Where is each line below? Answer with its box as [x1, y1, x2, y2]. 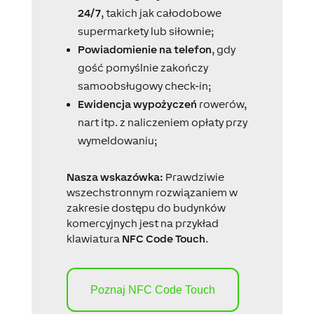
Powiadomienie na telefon [77, 43, 212, 56]
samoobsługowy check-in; [77, 80, 211, 93]
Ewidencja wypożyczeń [77, 98, 197, 111]
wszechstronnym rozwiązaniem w [66, 186, 238, 199]
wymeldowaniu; [77, 135, 157, 147]
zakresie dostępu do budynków [66, 202, 226, 214]
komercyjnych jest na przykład [66, 217, 219, 230]
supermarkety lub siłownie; [77, 25, 214, 38]
